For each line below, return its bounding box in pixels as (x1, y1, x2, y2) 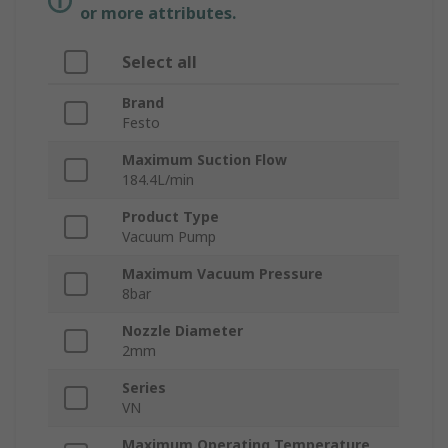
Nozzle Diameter (122, 321, 243, 341)
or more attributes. (80, 2, 236, 25)
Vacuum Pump (122, 227, 216, 247)
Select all (122, 51, 197, 74)
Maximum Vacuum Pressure (122, 264, 323, 284)
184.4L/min (122, 170, 194, 190)
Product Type (122, 207, 219, 227)
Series (122, 378, 166, 398)
